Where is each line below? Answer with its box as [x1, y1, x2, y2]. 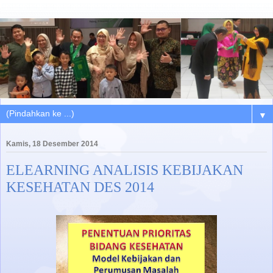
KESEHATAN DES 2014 [6, 179, 154, 196]
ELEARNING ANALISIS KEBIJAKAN [6, 161, 243, 179]
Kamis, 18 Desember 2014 [6, 140, 98, 149]
